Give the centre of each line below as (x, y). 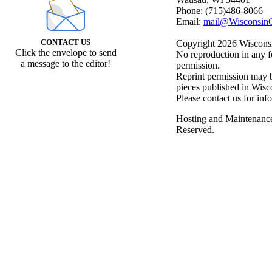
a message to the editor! (66, 64)
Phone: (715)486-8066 (219, 11)
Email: (190, 22)
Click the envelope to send (66, 53)
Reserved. (195, 130)
